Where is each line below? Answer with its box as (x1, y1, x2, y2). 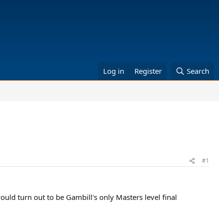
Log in (103, 66, 125, 76)
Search (187, 66, 209, 76)
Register (134, 66, 162, 76)
